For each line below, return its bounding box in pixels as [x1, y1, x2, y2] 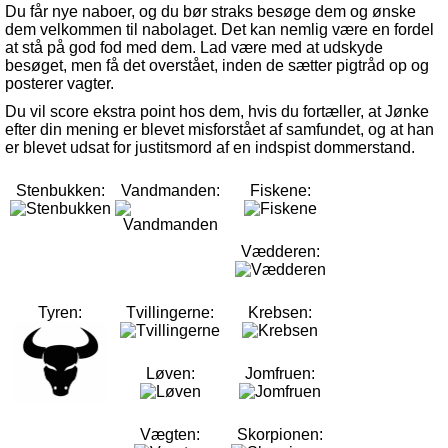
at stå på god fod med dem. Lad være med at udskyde [5, 39, 383, 56]
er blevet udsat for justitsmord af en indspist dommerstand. [5, 139, 415, 156]
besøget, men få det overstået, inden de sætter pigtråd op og [5, 57, 429, 74]
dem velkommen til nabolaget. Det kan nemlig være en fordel [5, 21, 434, 38]
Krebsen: [248, 304, 312, 321]
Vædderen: [240, 243, 320, 260]
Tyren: [38, 304, 82, 321]
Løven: [145, 365, 195, 382]
